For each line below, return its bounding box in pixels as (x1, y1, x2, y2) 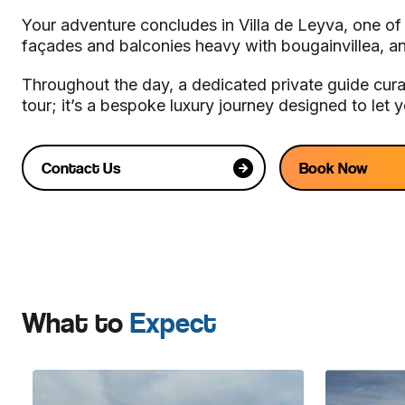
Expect (130, 306, 216, 341)
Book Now (298, 157, 368, 178)
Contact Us (41, 157, 120, 178)
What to (22, 306, 130, 341)
